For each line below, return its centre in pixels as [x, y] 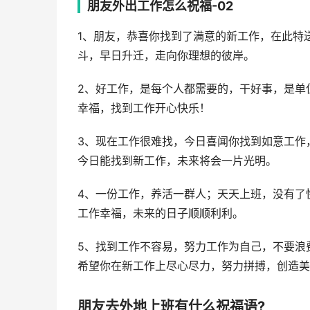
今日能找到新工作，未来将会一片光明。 [177, 161]
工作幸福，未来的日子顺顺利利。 [161, 213]
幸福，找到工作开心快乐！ [144, 108]
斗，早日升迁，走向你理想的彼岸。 [166, 56]
